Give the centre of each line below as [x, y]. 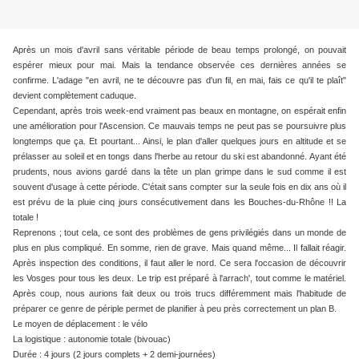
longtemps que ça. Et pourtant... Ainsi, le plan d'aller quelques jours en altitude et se [179, 141]
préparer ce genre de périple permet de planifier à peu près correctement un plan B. [175, 309]
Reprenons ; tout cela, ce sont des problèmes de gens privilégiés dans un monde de [179, 233]
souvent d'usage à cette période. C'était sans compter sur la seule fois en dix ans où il [179, 187]
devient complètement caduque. [76, 96]
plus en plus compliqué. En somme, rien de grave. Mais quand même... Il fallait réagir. [179, 248]
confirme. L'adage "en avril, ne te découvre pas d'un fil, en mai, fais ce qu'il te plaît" [179, 81]
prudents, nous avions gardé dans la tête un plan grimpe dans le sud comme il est [179, 172]
